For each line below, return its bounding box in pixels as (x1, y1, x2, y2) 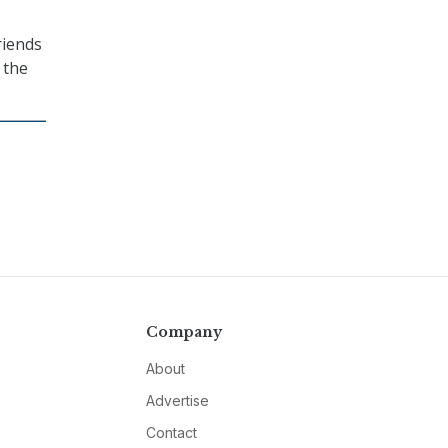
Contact (145, 424, 197, 442)
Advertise (145, 392, 209, 410)
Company (145, 323, 222, 342)
